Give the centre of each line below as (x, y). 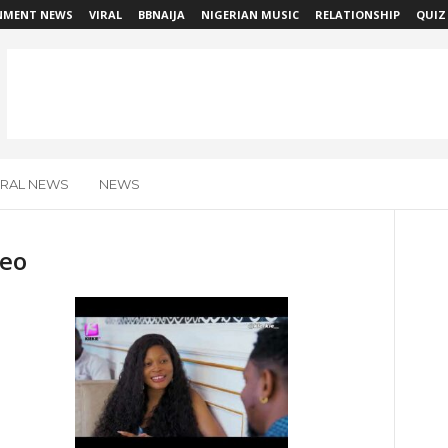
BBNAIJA (161, 14)
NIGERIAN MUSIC (249, 14)
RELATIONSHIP (357, 14)
